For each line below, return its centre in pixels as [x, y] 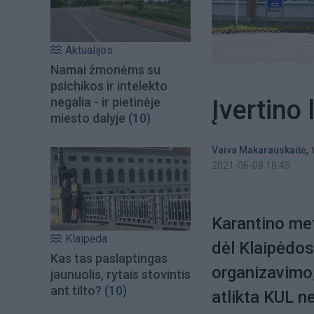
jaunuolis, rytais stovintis [121, 274]
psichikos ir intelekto [109, 86]
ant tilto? [76, 290]
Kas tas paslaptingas [109, 258]
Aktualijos [89, 50]
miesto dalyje [88, 118]
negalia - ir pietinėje [105, 102]
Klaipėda [86, 238]
